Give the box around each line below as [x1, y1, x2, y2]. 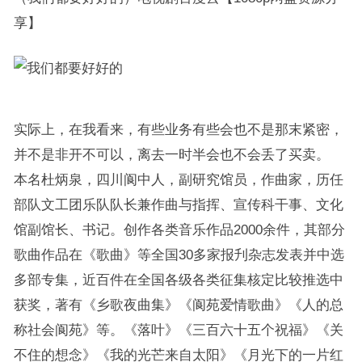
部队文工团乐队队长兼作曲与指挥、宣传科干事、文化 [13, 197, 343, 212]
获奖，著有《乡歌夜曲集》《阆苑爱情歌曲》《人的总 [13, 297, 343, 312]
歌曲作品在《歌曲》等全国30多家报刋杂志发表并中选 [13, 247, 344, 262]
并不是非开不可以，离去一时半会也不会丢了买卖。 [13, 147, 330, 162]
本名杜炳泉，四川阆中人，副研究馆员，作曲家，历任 [13, 172, 343, 187]
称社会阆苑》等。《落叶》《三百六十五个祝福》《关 [13, 322, 343, 337]
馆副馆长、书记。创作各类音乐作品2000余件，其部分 [13, 222, 345, 237]
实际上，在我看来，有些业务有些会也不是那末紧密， [13, 122, 343, 137]
